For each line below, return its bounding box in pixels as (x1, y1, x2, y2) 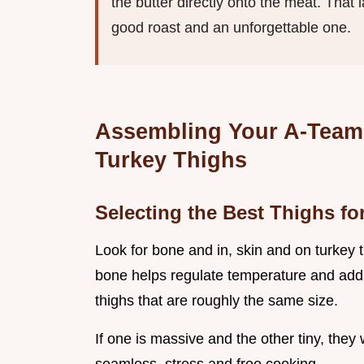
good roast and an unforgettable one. (111, 19, 351, 37)
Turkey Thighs (95, 147, 247, 173)
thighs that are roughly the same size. (95, 292, 338, 310)
